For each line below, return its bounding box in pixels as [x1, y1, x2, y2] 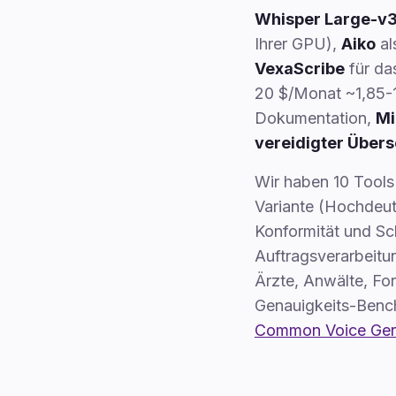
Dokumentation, [255, 109, 371, 127]
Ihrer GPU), [255, 34, 337, 53]
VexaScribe [255, 59, 345, 78]
